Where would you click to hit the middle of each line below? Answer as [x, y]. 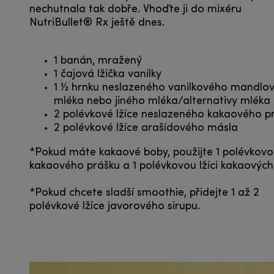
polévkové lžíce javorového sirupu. [115, 206]
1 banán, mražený [98, 61]
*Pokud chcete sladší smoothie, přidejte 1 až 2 [144, 193]
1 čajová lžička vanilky [108, 74]
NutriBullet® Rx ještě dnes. [97, 23]
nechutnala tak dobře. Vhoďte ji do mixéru [135, 9]
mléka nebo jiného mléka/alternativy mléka [162, 101]
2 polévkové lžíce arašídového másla [146, 128]
